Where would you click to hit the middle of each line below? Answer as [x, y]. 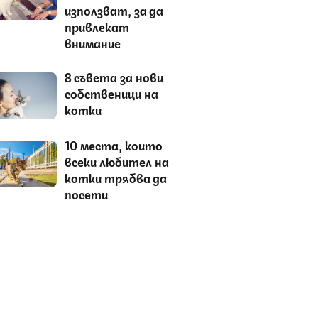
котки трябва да [115, 177]
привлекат [97, 26]
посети [86, 193]
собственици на [111, 93]
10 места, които [113, 144]
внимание [92, 42]
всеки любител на [116, 161]
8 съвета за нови [114, 76]
